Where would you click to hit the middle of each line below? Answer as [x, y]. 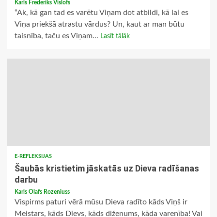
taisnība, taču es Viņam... [57, 36]
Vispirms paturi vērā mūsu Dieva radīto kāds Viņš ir [101, 202]
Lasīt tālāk [115, 37]
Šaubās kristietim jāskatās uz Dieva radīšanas [107, 169]
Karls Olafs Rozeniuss [42, 192]
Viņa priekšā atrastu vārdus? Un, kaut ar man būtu [100, 24]
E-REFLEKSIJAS [33, 156]
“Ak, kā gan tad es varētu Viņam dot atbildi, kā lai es [101, 13]
